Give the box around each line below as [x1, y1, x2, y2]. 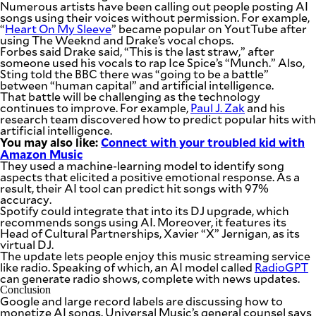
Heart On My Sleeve [5, 21, 111, 36]
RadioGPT [255, 260, 308, 274]
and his [245, 100, 285, 115]
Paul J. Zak [190, 100, 245, 115]
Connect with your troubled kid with [101, 134, 305, 150]
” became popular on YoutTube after [111, 21, 307, 36]
